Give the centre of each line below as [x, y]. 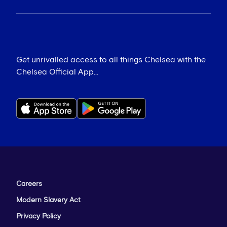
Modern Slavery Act [48, 200]
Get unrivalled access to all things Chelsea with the [111, 60]
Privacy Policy [39, 217]
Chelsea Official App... [57, 72]
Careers [29, 184]
